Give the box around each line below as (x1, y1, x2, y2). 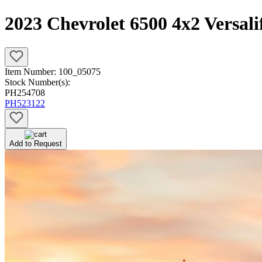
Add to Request (9, 139, 62, 148)
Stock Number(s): (5, 77, 70, 87)
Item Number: (5, 66, 58, 77)
